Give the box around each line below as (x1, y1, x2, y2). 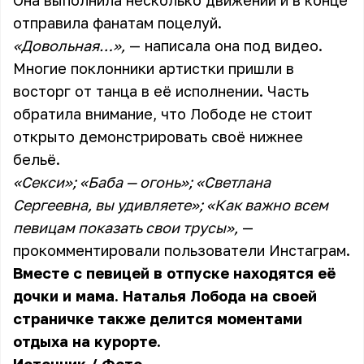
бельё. (13, 150, 60, 168)
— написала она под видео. (125, 37, 323, 54)
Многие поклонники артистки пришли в (13, 59, 294, 77)
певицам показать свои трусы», (13, 219, 238, 236)
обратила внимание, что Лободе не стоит (13, 105, 313, 123)
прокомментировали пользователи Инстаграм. (13, 241, 350, 259)
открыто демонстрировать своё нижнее (13, 128, 303, 145)
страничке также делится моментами (13, 310, 302, 327)
